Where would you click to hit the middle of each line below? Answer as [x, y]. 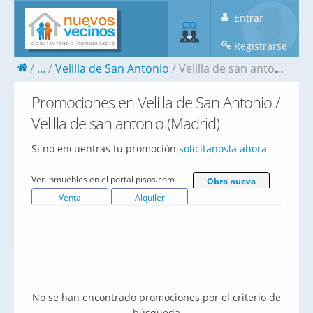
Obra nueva [231, 181]
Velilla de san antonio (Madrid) [125, 123]
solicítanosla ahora [223, 148]
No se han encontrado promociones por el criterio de [156, 297]
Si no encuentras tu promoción [105, 148]
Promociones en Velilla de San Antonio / [156, 102]
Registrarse [259, 46]
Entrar [247, 18]
